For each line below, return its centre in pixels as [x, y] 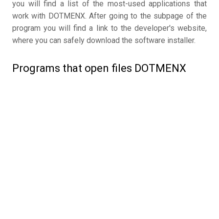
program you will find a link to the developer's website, [109, 28]
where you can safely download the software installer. [104, 41]
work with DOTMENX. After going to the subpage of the [109, 16]
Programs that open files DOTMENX [99, 68]
